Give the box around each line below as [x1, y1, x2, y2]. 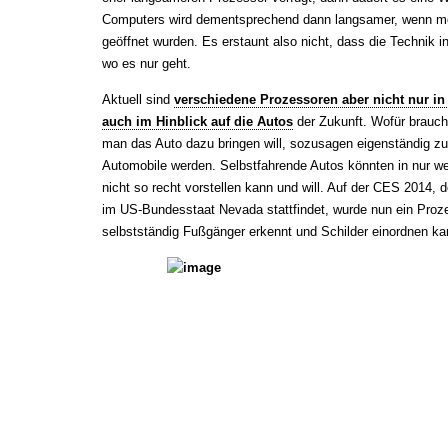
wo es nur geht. [102, 56, 191, 71]
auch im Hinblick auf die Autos [102, 114, 293, 129]
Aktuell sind [102, 92, 174, 107]
